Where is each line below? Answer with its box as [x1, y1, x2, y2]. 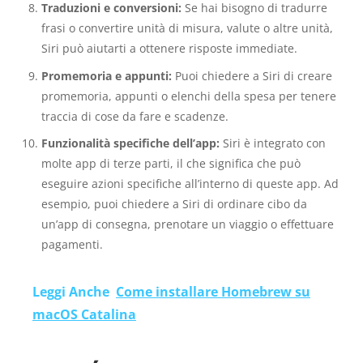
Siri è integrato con [219, 135, 326, 152]
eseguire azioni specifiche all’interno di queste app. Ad [41, 176, 339, 192]
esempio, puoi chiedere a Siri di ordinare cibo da [41, 196, 307, 212]
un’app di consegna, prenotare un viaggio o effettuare [41, 216, 334, 233]
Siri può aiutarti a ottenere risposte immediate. [41, 40, 297, 56]
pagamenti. [41, 237, 103, 253]
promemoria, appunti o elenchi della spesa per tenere [41, 88, 336, 104]
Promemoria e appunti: [41, 67, 172, 83]
